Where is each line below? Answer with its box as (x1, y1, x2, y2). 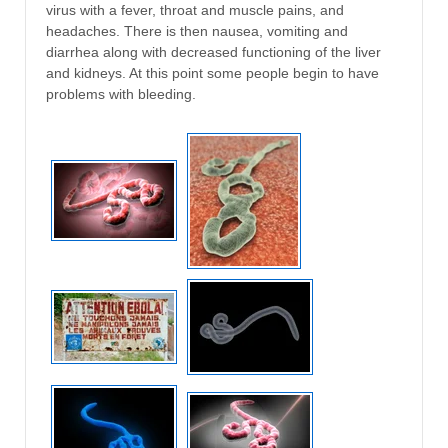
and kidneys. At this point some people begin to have (46, 65, 379, 82)
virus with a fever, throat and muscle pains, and (46, 2, 344, 19)
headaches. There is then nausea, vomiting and (46, 23, 348, 40)
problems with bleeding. (46, 86, 196, 103)
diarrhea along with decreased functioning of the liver (46, 44, 381, 61)
